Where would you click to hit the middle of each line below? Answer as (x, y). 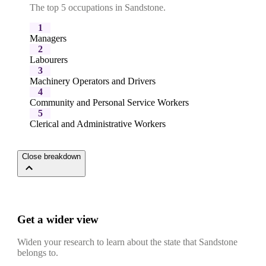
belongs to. (38, 253)
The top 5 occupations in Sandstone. (98, 7)
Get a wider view (58, 219)
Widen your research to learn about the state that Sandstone (127, 242)
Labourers (49, 59)
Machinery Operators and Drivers (93, 81)
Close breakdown (51, 156)
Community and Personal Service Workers (109, 102)
